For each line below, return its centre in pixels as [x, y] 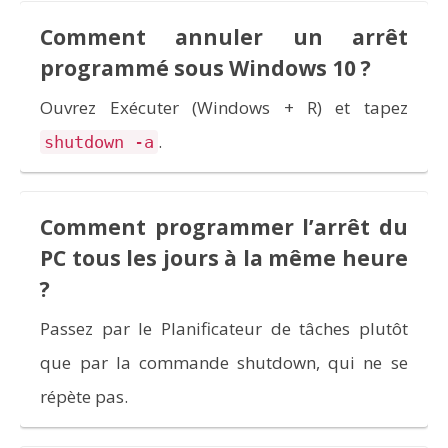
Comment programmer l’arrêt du [224, 227]
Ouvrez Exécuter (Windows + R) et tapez [224, 108]
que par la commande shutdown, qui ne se [224, 363]
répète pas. [84, 397]
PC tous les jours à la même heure [224, 258]
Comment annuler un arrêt [224, 37]
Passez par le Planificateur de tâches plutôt [224, 329]
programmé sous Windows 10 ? [206, 68]
